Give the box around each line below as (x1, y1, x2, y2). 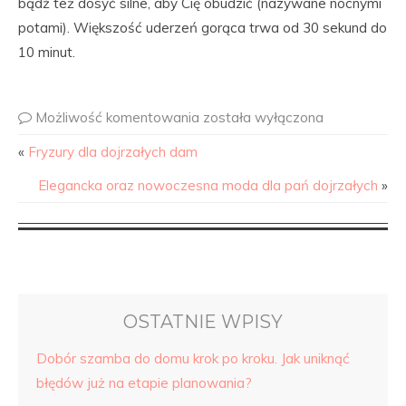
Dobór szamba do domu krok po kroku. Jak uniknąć (36, 350, 350, 367)
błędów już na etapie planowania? (36, 374, 252, 391)
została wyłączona (203, 109, 324, 126)
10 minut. (18, 43, 75, 61)
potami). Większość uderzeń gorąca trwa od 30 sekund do (18, 19, 387, 36)
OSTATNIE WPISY (123, 311, 283, 333)
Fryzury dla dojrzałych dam (28, 143, 198, 160)
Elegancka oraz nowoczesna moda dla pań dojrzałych (38, 177, 378, 194)
